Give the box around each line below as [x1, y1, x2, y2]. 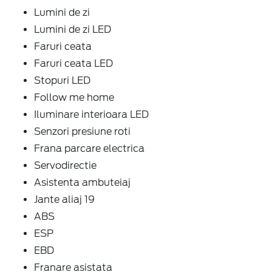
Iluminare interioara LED [34, 108, 149, 120]
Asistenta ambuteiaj [34, 176, 131, 188]
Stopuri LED [34, 74, 90, 86]
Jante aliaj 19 [34, 193, 95, 205]
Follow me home [34, 91, 114, 103]
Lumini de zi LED [34, 23, 111, 35]
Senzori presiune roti [34, 125, 131, 137]
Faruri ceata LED [34, 57, 113, 69]
